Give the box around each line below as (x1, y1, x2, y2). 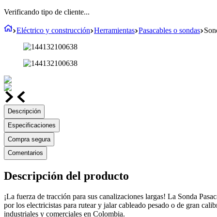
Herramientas (94, 26, 135, 34)
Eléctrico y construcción (16, 26, 90, 34)
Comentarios (8, 149, 43, 157)
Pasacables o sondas (139, 26, 200, 34)
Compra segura (8, 135, 50, 143)
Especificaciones (8, 121, 56, 129)
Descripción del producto (4, 170, 129, 183)
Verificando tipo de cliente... (4, 8, 90, 16)
